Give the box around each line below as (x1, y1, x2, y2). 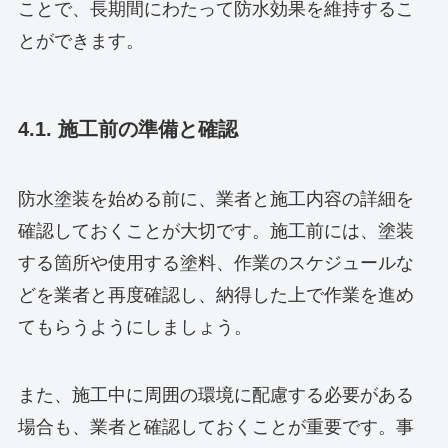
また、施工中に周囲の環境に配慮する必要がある (17, 384, 414, 405)
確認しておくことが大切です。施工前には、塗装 (17, 220, 414, 241)
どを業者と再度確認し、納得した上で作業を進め (17, 284, 414, 305)
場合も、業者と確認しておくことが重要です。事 (17, 416, 414, 437)
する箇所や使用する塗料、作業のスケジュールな (17, 252, 414, 273)
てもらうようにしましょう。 (17, 316, 252, 337)
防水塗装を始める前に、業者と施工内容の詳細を (17, 188, 414, 209)
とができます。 (17, 31, 144, 52)
